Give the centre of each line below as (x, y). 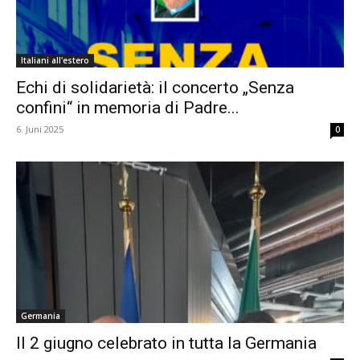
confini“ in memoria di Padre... (128, 107)
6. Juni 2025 (40, 129)
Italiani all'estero (55, 60)
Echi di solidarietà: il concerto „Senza (155, 87)
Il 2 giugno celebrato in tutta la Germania (166, 344)
